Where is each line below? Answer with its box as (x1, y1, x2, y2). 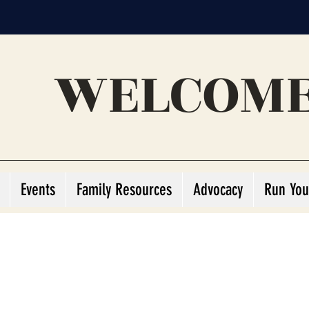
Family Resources (77, 180, 172, 199)
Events (21, 180, 55, 199)
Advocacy (193, 180, 243, 199)
